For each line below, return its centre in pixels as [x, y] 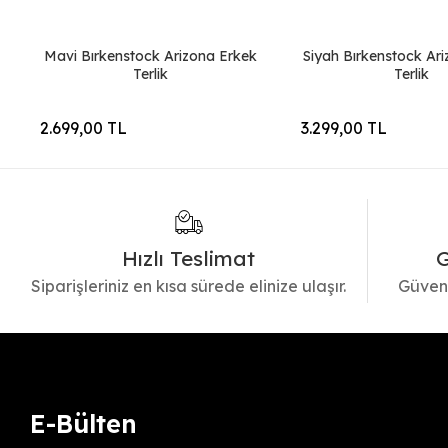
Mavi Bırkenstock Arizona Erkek [151, 56]
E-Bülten [84, 423]
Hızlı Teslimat [189, 258]
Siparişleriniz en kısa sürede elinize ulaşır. [189, 286]
